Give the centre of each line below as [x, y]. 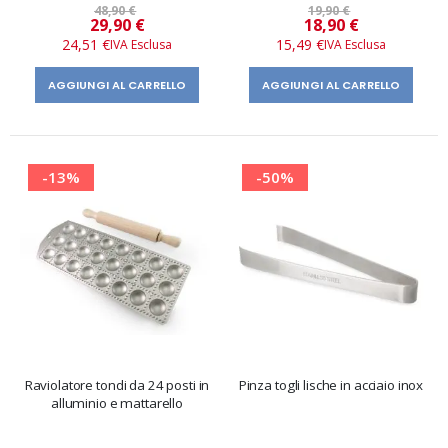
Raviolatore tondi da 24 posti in [117, 384]
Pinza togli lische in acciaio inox [331, 384]
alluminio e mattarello [117, 402]
